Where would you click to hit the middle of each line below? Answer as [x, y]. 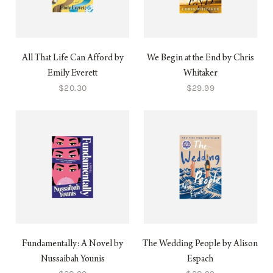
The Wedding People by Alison [200, 245]
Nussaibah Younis [73, 260]
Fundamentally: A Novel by [73, 245]
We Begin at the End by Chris [200, 59]
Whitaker [200, 74]
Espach [200, 260]
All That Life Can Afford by [73, 59]
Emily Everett [73, 74]
